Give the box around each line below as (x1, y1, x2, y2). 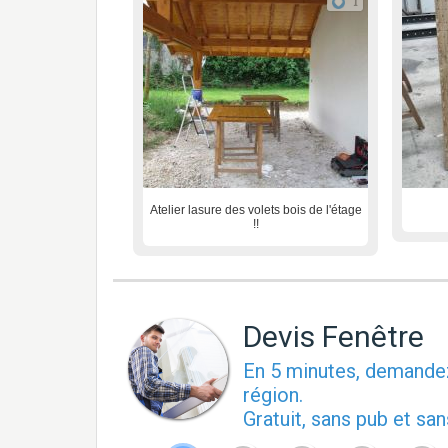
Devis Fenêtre (243, 319, 424, 354)
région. (243, 383, 303, 407)
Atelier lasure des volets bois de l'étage (149, 203, 362, 217)
